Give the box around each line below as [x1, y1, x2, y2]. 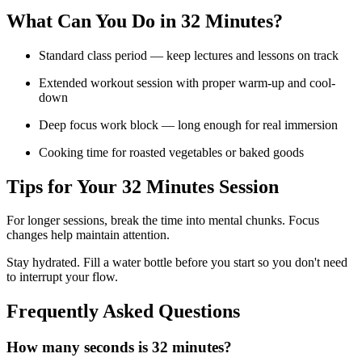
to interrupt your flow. [6, 270, 118, 284]
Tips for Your [6, 175, 122, 197]
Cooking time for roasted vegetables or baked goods [39, 145, 304, 159]
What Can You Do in [6, 10, 181, 32]
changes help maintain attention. [6, 228, 170, 242]
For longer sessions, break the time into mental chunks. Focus [6, 213, 319, 228]
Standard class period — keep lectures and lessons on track [39, 48, 339, 62]
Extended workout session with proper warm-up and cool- [39, 75, 335, 90]
